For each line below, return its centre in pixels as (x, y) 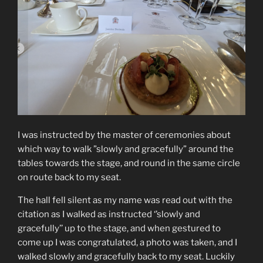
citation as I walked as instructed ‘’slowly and (109, 215)
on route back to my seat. (69, 178)
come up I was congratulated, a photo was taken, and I (127, 243)
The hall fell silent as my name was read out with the (125, 200)
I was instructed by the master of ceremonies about (124, 135)
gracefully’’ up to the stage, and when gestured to (119, 229)
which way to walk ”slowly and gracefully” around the (126, 149)
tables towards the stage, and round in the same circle (129, 163)
